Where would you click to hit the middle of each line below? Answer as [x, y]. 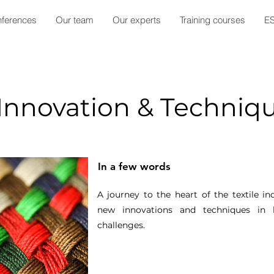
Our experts [137, 20]
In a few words [135, 166]
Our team [75, 20]
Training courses [213, 20]
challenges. [121, 225]
